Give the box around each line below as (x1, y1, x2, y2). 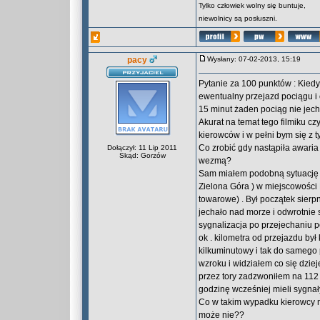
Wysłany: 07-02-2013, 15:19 (207, 55, 307, 63)
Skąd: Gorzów (119, 151, 166, 159)
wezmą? (199, 156, 231, 166)
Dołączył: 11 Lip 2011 (107, 144, 177, 151)
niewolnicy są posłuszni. (199, 14, 277, 22)
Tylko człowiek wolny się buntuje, (199, 1, 306, 9)
